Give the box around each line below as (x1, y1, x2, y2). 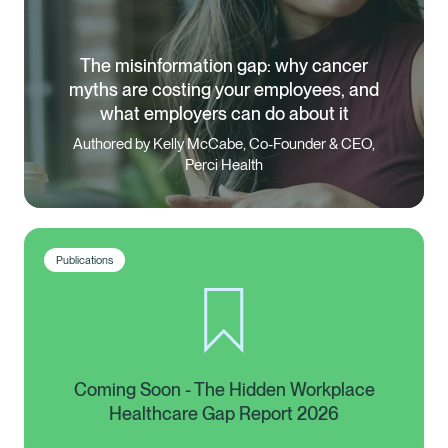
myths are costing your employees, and (69, 78, 379, 100)
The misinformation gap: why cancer (80, 54, 368, 76)
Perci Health (185, 155, 263, 174)
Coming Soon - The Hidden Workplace (73, 378, 375, 400)
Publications (56, 252, 113, 267)
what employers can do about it (99, 102, 349, 124)
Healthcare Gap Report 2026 (109, 402, 339, 424)
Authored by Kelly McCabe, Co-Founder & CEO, (73, 134, 375, 153)
